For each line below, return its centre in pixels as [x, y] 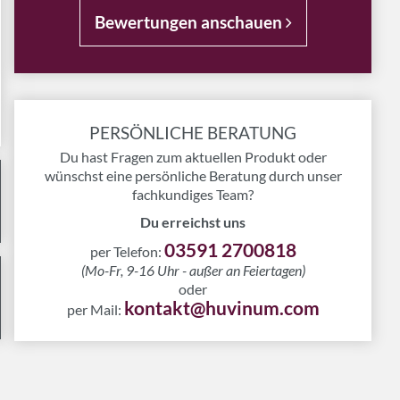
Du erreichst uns [193, 222]
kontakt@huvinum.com [221, 308]
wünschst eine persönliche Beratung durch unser [193, 175]
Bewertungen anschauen [190, 22]
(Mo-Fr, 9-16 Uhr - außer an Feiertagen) [193, 270]
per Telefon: [127, 251]
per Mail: [95, 309]
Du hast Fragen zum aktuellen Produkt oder [193, 157]
